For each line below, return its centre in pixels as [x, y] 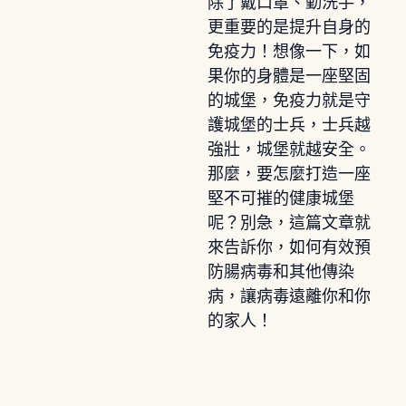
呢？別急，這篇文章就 [289, 222]
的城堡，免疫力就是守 [289, 100]
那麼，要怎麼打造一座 [289, 174]
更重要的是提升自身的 [289, 27]
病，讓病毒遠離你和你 [289, 296]
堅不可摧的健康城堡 [280, 198]
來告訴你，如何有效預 [289, 247]
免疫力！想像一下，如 [289, 51]
